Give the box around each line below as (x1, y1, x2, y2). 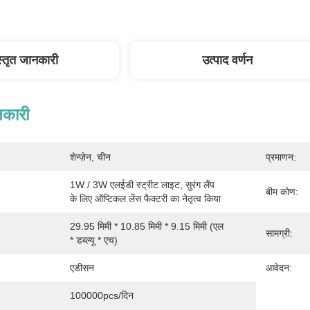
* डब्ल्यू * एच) (70, 235, 118, 246)
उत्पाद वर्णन (201, 53, 253, 67)
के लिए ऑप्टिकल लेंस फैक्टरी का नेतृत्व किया (70, 193, 221, 204)
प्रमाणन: (266, 152, 296, 163)
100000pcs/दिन (70, 290, 134, 301)
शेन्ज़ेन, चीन (70, 152, 111, 163)
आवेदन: (266, 262, 292, 273)
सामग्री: (266, 228, 293, 239)
